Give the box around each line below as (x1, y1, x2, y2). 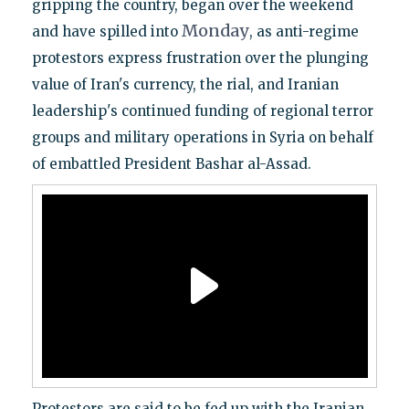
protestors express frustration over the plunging (31, 48, 369, 67)
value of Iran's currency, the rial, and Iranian (31, 75, 339, 93)
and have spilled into (31, 22, 182, 40)
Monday (181, 19, 249, 41)
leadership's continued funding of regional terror (31, 101, 373, 120)
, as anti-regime (248, 22, 359, 40)
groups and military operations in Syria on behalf (31, 128, 373, 146)
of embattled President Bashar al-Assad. (31, 154, 311, 173)
